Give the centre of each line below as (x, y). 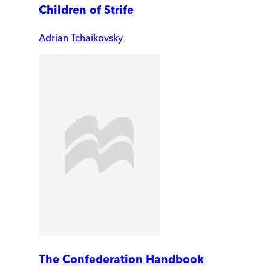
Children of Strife (86, 10)
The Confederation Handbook (121, 259)
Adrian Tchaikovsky (81, 38)
